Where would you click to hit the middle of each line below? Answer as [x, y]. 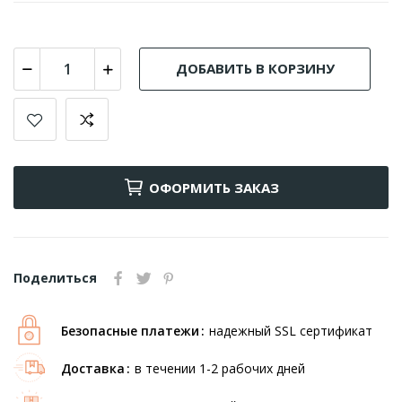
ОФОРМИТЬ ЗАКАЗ [214, 187]
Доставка [93, 368]
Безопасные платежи [130, 330]
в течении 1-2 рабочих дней [220, 368]
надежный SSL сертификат [291, 330]
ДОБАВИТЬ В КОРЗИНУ [255, 68]
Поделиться [55, 277]
